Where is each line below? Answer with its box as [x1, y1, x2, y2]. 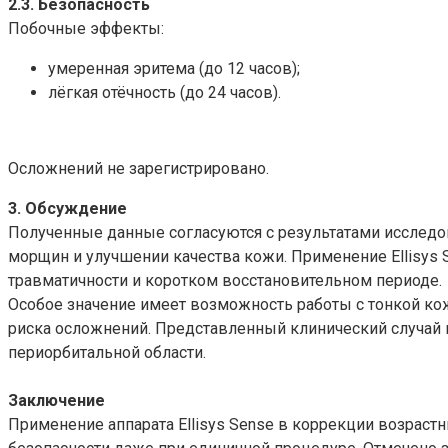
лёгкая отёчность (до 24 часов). [48, 82, 281, 102]
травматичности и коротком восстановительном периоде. [8, 270, 442, 290]
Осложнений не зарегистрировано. [8, 158, 269, 178]
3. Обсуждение [8, 198, 127, 218]
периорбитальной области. [8, 342, 206, 362]
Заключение [8, 390, 105, 410]
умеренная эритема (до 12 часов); [48, 58, 300, 78]
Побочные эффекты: [8, 18, 164, 38]
